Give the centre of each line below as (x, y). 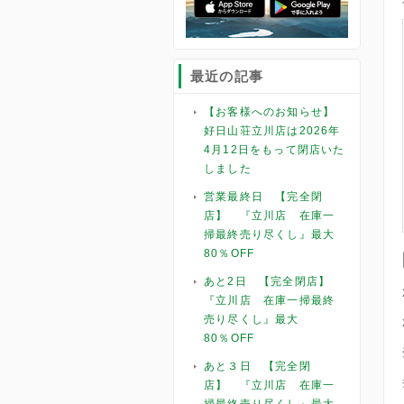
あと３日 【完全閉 (257, 366)
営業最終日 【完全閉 (263, 197)
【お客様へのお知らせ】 (270, 112)
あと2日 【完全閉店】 (273, 281)
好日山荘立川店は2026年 (272, 131)
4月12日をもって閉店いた (275, 150)
